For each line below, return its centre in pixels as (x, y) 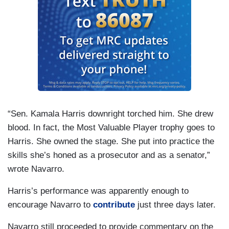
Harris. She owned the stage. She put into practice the (111, 142)
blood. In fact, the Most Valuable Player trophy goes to (111, 128)
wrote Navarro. (36, 169)
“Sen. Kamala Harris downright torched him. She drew (110, 114)
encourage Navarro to (50, 205)
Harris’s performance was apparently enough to (98, 191)
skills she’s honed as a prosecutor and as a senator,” (109, 155)
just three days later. (175, 205)
